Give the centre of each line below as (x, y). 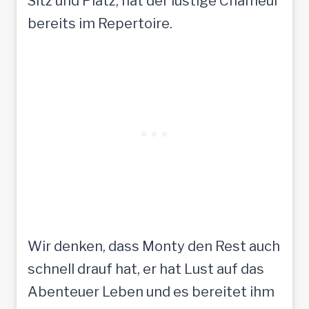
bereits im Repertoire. (100, 23)
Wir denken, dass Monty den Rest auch (154, 246)
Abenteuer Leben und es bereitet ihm (151, 291)
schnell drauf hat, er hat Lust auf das (146, 269)
